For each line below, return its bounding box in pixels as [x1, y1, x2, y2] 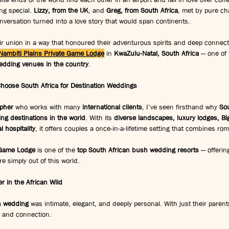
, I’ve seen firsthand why [142, 102, 219, 111]
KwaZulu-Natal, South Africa [114, 48, 199, 58]
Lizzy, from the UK [34, 5, 88, 15]
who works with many [13, 102, 82, 111]
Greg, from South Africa [106, 5, 178, 15]
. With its [85, 112, 114, 122]
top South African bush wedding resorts [77, 145, 199, 154]
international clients [82, 102, 142, 111]
